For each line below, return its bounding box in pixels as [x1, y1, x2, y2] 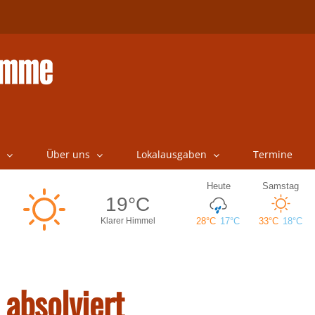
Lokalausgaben [136, 148, 207, 161]
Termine [252, 148, 292, 161]
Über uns [46, 148, 90, 161]
